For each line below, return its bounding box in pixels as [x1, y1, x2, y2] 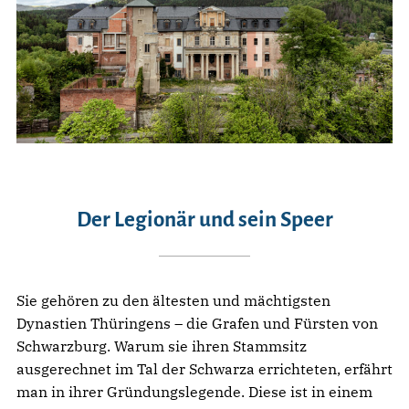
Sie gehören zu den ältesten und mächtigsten [16, 290, 330, 309]
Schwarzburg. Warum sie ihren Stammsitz [16, 336, 307, 355]
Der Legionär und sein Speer [76, 207, 333, 231]
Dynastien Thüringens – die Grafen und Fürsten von [16, 313, 378, 332]
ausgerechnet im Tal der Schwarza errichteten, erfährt [16, 359, 393, 378]
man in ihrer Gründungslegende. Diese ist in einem [16, 382, 372, 401]
